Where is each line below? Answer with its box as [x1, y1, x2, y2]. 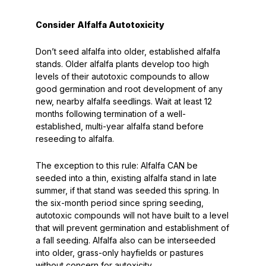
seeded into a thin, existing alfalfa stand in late [35, 173, 217, 183]
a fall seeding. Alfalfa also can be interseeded [35, 235, 216, 245]
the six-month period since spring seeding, [35, 198, 204, 208]
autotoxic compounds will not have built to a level [35, 210, 229, 220]
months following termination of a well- [35, 109, 186, 119]
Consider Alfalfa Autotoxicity [35, 20, 164, 30]
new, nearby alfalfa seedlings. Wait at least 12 [35, 96, 212, 106]
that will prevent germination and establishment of [35, 223, 229, 233]
